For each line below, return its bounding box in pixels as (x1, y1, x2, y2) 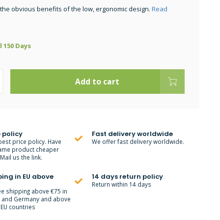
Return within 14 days (92, 180, 152, 188)
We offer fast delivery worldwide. (92, 137, 185, 145)
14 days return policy (92, 172, 164, 181)
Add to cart (75, 76, 120, 87)
